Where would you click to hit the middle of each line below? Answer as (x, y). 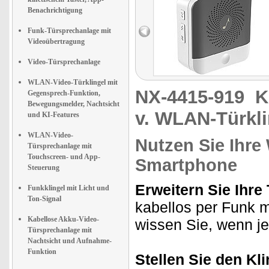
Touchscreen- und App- (64, 157)
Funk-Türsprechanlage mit (69, 31)
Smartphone (186, 165)
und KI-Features (53, 115)
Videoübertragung (56, 41)
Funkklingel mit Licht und (68, 188)
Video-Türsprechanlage (64, 62)
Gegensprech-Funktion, (64, 93)
